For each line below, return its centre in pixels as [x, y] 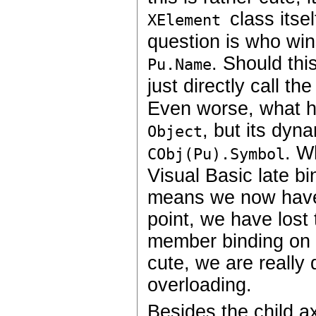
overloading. [200, 285]
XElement [189, 20]
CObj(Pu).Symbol [217, 154]
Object [175, 132]
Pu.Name [180, 65]
